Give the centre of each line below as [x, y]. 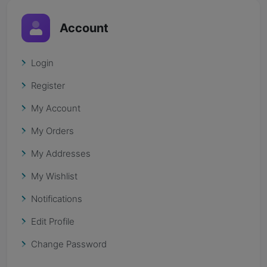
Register [48, 86]
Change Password [69, 244]
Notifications [57, 199]
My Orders [52, 131]
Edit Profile [53, 221]
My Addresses [61, 153]
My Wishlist [54, 176]
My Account [56, 108]
